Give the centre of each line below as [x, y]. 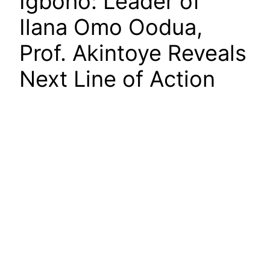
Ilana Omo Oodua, [111, 27]
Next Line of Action [117, 79]
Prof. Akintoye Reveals [133, 53]
